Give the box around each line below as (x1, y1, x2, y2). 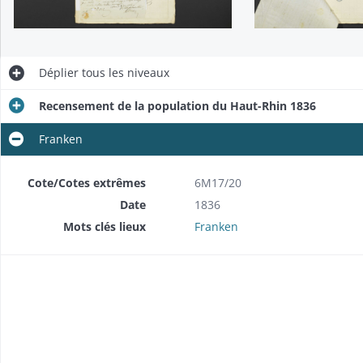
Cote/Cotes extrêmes (27, 175, 146, 191)
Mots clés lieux (62, 219, 146, 235)
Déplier (38, 65, 79, 81)
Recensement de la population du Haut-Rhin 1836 (38, 98, 316, 114)
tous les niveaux (78, 65, 169, 81)
